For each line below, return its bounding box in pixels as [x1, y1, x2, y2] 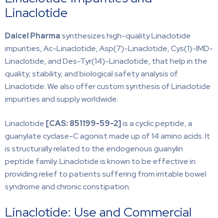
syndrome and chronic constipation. [5, 181, 130, 192]
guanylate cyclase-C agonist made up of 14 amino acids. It [5, 130, 210, 141]
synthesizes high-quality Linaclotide [60, 30, 191, 41]
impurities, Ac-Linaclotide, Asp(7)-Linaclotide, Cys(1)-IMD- [5, 43, 213, 54]
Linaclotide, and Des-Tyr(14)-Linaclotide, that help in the [5, 55, 207, 66]
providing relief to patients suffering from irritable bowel [5, 168, 206, 179]
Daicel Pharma [5, 30, 60, 41]
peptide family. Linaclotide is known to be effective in [5, 156, 196, 166]
